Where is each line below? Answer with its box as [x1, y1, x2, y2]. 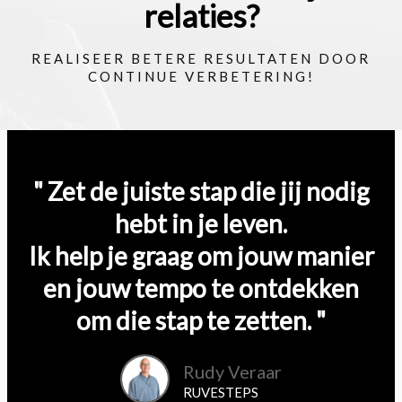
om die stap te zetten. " [76, 304, 326, 336]
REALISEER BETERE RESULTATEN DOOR [31, 49, 371, 66]
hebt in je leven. [115, 207, 287, 239]
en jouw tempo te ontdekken [43, 272, 359, 303]
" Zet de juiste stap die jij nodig [32, 175, 370, 206]
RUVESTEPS [183, 383, 258, 400]
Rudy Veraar [183, 360, 282, 382]
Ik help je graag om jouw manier [28, 240, 374, 271]
